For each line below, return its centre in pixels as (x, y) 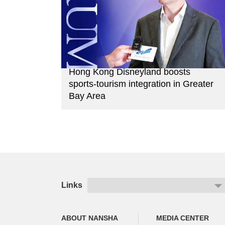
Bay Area (87, 96)
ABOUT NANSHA (90, 218)
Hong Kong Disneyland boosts (130, 72)
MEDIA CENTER (183, 218)
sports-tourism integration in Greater (141, 84)
